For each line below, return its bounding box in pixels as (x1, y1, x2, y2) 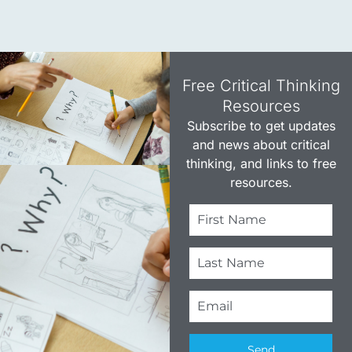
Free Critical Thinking (181, 76, 340, 96)
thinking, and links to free (185, 156, 336, 172)
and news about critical (192, 137, 330, 153)
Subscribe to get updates (186, 118, 335, 134)
